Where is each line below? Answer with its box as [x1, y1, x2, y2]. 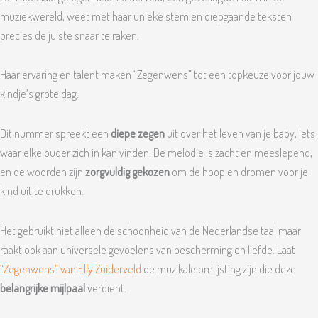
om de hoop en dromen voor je [170, 164, 308, 180]
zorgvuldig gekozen [85, 164, 170, 180]
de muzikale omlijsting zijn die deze [141, 261, 296, 276]
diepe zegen [111, 126, 165, 141]
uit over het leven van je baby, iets [165, 126, 315, 141]
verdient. [85, 280, 126, 295]
